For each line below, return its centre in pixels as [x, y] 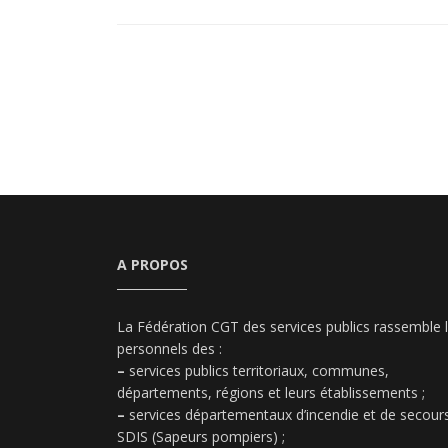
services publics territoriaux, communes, [257, 371]
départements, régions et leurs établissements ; [271, 393]
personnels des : [169, 349]
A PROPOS [152, 265]
